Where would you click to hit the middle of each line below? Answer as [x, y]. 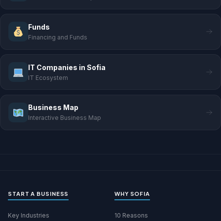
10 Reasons [131, 216]
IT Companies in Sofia [67, 67]
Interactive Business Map [65, 118]
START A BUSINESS [38, 194]
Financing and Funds [58, 37]
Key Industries [29, 216]
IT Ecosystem [48, 77]
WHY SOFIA [132, 194]
